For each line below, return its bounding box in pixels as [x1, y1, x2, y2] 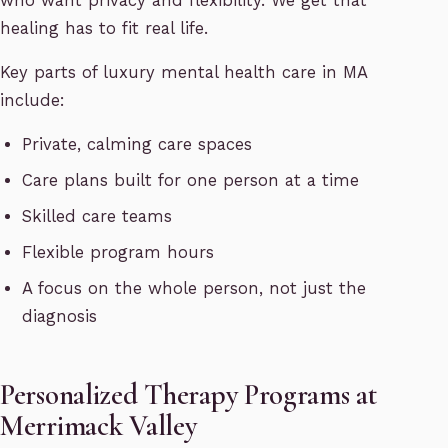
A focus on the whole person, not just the [22, 279, 367, 299]
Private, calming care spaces [22, 135, 253, 155]
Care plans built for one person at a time [22, 171, 360, 191]
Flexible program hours [22, 243, 215, 263]
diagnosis [22, 307, 98, 327]
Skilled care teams [22, 207, 173, 227]
